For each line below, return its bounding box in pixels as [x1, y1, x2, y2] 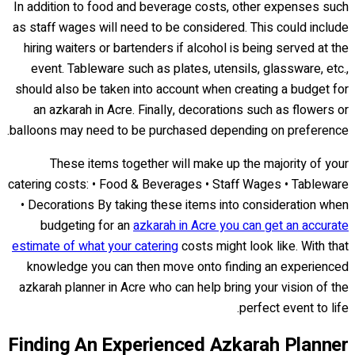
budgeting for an [40, 216, 133, 236]
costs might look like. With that [178, 237, 349, 257]
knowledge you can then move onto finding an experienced [27, 258, 349, 277]
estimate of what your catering [12, 237, 178, 257]
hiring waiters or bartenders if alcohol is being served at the [24, 39, 349, 59]
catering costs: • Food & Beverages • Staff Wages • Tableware [8, 175, 349, 195]
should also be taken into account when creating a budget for [15, 80, 349, 100]
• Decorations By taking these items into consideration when [21, 196, 349, 216]
